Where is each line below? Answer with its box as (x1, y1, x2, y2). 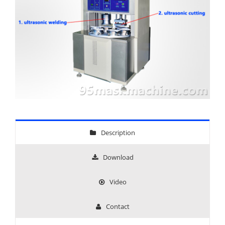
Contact (105, 202, 130, 211)
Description (101, 128, 135, 137)
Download (102, 153, 134, 162)
